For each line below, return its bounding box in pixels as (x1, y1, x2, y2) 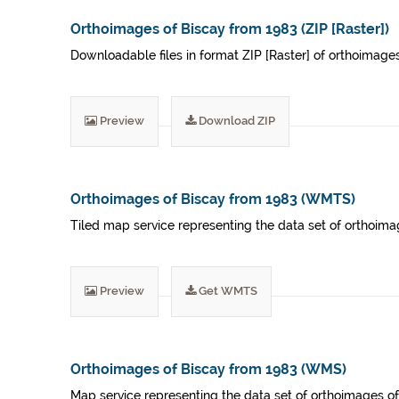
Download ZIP (196, 114, 275, 127)
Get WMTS (196, 284, 257, 297)
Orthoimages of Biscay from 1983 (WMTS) (70, 191, 355, 208)
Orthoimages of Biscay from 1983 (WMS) (70, 361, 346, 378)
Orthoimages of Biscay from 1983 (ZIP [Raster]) (70, 20, 389, 37)
